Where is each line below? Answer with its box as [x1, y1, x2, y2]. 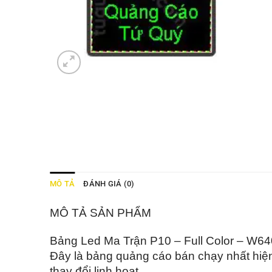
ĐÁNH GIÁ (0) [83, 179, 135, 189]
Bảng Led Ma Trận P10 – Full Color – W [50, 234, 257, 248]
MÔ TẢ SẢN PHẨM [50, 206, 151, 220]
